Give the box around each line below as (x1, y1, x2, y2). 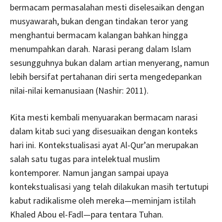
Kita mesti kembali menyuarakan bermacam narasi (10, 111, 198, 123)
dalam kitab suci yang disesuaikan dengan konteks (10, 125, 198, 137)
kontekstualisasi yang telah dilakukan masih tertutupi (10, 180, 209, 192)
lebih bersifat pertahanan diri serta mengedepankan (10, 70, 202, 82)
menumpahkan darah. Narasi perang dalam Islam (10, 43, 191, 55)
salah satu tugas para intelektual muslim (10, 153, 160, 165)
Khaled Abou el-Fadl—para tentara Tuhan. (10, 208, 164, 220)
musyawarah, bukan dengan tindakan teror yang (10, 15, 188, 27)
